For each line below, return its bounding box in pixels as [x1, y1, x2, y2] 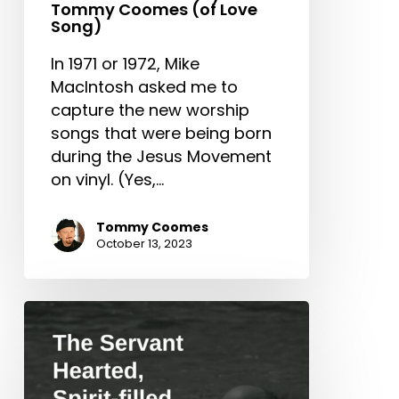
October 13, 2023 [95, 234, 192, 252]
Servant [22, 322, 85, 346]
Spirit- [22, 369, 72, 392]
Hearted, [22, 346, 91, 369]
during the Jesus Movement [50, 144, 272, 167]
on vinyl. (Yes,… [50, 167, 164, 191]
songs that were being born [50, 121, 272, 144]
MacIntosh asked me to [50, 75, 238, 98]
